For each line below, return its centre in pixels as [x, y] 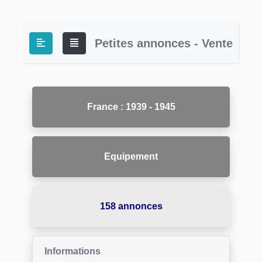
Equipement [131, 156]
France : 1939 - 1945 [131, 107]
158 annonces [131, 206]
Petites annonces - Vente [164, 43]
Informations [73, 251]
